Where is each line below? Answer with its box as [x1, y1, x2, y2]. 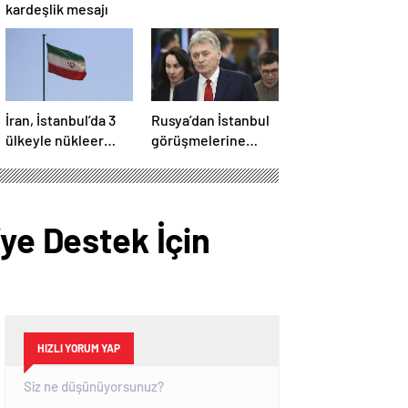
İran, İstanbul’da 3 [5, 111, 116, 129]
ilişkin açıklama [151, 151, 247, 169]
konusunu [5, 151, 69, 169]
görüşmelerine [151, 131, 246, 149]
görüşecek [5, 171, 74, 189]
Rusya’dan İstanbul [151, 111, 270, 129]
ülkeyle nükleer [5, 131, 104, 149]
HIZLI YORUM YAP [37, 342, 120, 355]
